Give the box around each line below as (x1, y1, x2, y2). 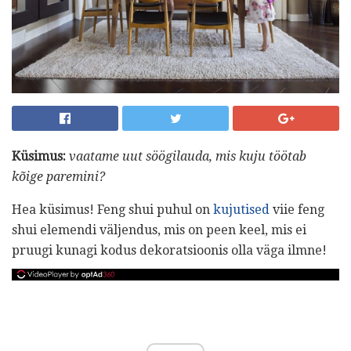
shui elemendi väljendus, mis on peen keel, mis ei (12, 222, 306, 237)
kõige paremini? (12, 168, 105, 184)
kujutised (213, 201, 270, 217)
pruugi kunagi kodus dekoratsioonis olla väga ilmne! (12, 242, 327, 258)
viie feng (270, 201, 324, 217)
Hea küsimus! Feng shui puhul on (12, 201, 213, 217)
